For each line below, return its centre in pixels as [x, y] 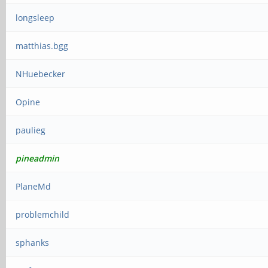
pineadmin [38, 158]
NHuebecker [41, 74]
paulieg [31, 130]
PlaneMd [33, 186]
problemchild [43, 214]
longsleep [35, 18]
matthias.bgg [42, 46]
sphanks [33, 243]
